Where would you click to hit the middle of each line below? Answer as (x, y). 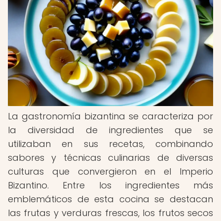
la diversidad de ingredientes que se (110, 130)
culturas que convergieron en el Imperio (110, 171)
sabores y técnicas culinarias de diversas (110, 158)
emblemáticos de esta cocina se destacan (110, 199)
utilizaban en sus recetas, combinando (110, 144)
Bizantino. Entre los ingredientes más (110, 185)
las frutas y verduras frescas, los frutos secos (110, 213)
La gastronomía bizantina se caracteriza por (110, 116)
